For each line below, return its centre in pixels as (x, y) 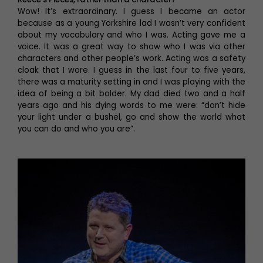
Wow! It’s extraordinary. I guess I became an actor (131, 11)
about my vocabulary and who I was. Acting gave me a (131, 35)
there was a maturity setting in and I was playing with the (131, 82)
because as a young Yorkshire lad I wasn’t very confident (131, 23)
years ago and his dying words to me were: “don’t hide (131, 105)
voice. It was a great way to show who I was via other (131, 46)
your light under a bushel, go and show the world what (131, 117)
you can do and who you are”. (76, 129)
